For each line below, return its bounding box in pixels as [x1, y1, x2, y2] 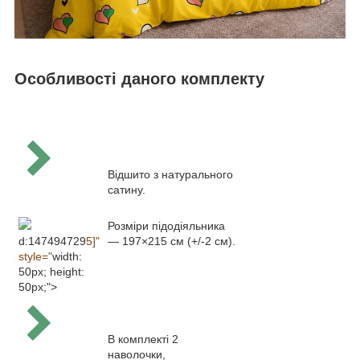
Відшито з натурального [108, 167, 233, 181]
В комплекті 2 [108, 332, 178, 346]
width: [52, 249, 82, 263]
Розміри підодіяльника [108, 219, 225, 232]
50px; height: [18, 264, 84, 278]
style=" [18, 249, 52, 263]
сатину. [108, 182, 145, 196]
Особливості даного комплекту [14, 70, 264, 88]
